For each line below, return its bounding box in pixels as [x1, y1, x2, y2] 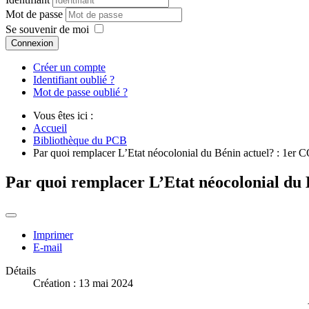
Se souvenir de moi [6, 23, 89, 36]
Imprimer [33, 229, 73, 241]
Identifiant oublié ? [33, 74, 114, 86]
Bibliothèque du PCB [33, 134, 127, 147]
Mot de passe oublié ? [33, 86, 128, 99]
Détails [6, 265, 36, 277]
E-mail [33, 241, 62, 254]
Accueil [33, 122, 67, 134]
